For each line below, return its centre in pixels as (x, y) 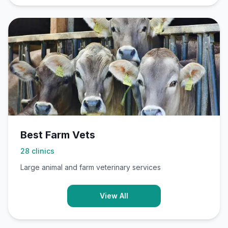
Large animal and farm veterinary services (91, 167)
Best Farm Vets (58, 135)
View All (114, 196)
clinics (43, 151)
